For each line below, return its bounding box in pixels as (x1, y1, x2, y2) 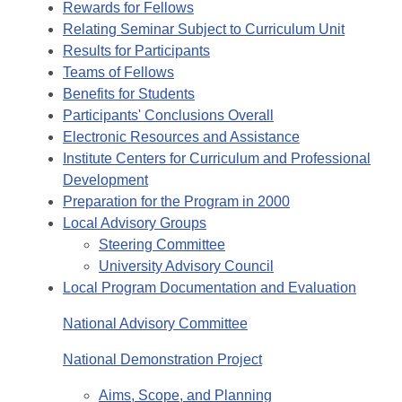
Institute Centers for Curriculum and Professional (63, 151, 371, 167)
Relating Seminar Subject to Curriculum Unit (63, 22, 345, 38)
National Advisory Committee (63, 316, 248, 332)
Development (63, 172, 148, 188)
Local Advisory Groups (63, 215, 206, 232)
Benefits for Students (63, 86, 195, 102)
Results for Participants (63, 43, 210, 59)
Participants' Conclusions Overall (63, 108, 274, 124)
